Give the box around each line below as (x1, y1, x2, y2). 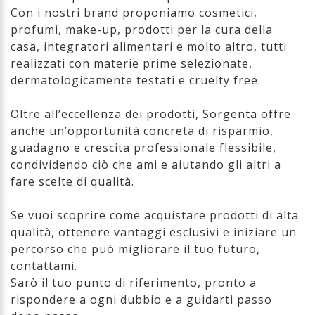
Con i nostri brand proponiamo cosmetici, (11, 5, 257, 20)
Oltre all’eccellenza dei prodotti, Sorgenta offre (11, 106, 291, 122)
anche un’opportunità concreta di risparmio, (11, 123, 274, 139)
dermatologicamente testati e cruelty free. (11, 72, 261, 88)
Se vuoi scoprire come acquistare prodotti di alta (11, 207, 299, 223)
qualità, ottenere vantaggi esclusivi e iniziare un (11, 224, 297, 240)
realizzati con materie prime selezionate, (11, 56, 252, 71)
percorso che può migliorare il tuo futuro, (11, 241, 260, 257)
